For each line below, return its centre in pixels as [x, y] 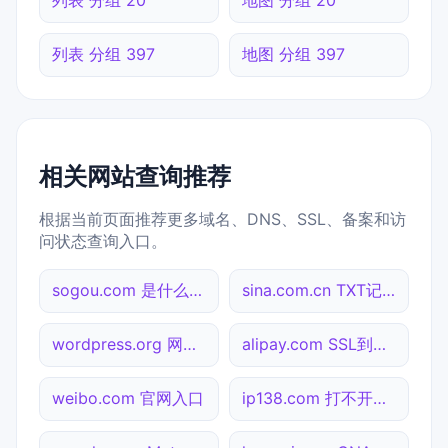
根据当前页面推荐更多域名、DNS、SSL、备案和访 [222, 218]
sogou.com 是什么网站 [195, 289]
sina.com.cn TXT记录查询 [388, 289]
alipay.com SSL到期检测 [379, 343]
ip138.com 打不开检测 [379, 397]
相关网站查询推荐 [135, 176]
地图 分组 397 [293, 53]
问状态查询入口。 [103, 240]
